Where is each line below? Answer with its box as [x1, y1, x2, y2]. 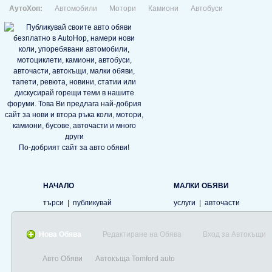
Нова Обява [39, 230, 81, 239]
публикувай [73, 199, 112, 207]
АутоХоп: [9, 4, 42, 13]
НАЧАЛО [43, 182, 74, 190]
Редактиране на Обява [103, 230, 182, 239]
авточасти [205, 199, 240, 207]
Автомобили [55, 4, 97, 13]
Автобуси [191, 4, 223, 13]
